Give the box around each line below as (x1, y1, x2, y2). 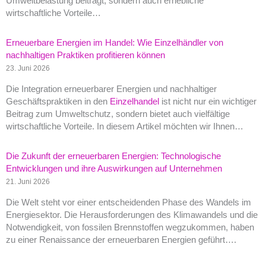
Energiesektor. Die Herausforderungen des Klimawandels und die (6, 210, 258, 220)
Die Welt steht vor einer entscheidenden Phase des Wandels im (6, 197, 251, 207)
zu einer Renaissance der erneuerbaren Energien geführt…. (6, 235, 236, 245)
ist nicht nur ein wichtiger (159, 97, 256, 107)
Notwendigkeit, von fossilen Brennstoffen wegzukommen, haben (6, 222, 254, 232)
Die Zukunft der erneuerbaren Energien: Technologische (6, 151, 221, 161)
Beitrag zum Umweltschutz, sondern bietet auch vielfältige (6, 109, 230, 119)
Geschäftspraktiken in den (6, 97, 110, 107)
